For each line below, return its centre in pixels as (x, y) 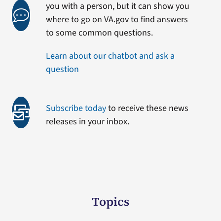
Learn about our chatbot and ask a (110, 56)
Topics (110, 202)
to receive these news (147, 108)
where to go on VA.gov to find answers (117, 19)
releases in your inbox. (88, 122)
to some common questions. (100, 33)
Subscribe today (76, 108)
